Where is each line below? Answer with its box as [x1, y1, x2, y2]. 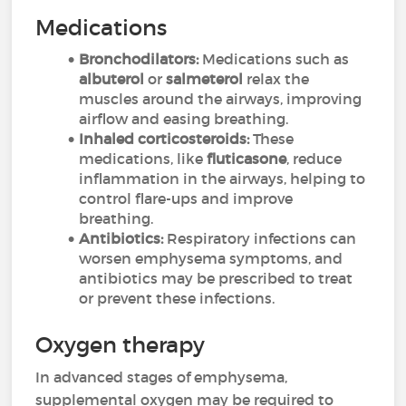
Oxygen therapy [35, 332, 206, 358]
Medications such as [198, 50, 350, 68]
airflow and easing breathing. [79, 110, 289, 128]
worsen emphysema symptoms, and [79, 249, 343, 267]
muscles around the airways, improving [79, 90, 362, 108]
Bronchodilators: [79, 50, 199, 68]
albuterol [79, 70, 145, 88]
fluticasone [207, 150, 287, 168]
